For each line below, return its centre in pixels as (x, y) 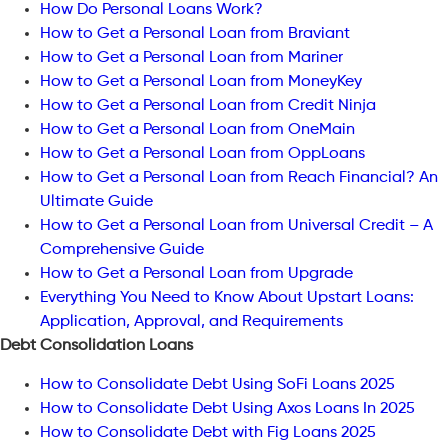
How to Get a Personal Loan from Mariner (191, 58)
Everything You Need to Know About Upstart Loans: (227, 298)
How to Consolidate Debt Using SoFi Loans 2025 (217, 384)
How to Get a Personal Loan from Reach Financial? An (239, 178)
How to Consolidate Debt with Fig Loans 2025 (208, 432)
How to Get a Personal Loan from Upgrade (196, 274)
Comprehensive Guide (122, 250)
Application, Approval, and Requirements (191, 322)
